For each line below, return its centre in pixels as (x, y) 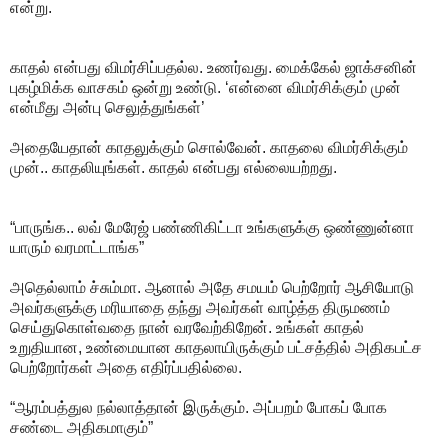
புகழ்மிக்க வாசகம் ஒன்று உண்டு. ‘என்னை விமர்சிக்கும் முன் (205, 87)
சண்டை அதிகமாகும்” (81, 427)
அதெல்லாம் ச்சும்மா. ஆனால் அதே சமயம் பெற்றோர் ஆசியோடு (212, 287)
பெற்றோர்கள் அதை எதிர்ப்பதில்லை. (126, 367)
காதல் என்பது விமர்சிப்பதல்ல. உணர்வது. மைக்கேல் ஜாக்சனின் (213, 67)
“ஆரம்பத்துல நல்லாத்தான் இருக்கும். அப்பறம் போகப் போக (198, 407)
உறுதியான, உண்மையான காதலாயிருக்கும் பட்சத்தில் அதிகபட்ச (216, 347)
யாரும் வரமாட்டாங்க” (77, 247)
